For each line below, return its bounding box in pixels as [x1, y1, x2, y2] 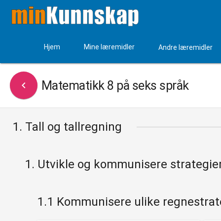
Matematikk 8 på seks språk [41, 78, 189, 93]
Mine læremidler [83, 43, 135, 51]
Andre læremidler [158, 43, 213, 51]
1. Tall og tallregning [12, 120, 122, 134]
